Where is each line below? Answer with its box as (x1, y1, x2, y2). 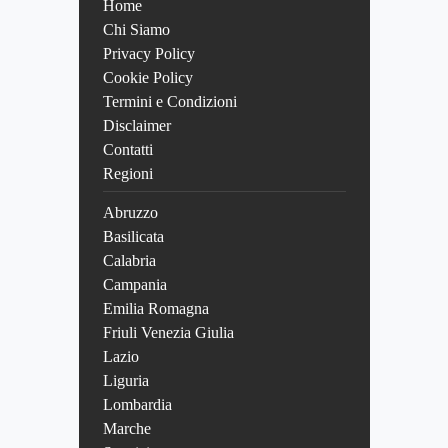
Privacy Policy (103, 45, 195, 63)
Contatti (103, 141, 153, 159)
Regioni (103, 165, 153, 183)
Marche (103, 420, 151, 438)
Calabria (103, 252, 156, 270)
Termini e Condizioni (103, 93, 237, 111)
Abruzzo (103, 204, 158, 222)
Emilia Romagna (103, 300, 209, 318)
